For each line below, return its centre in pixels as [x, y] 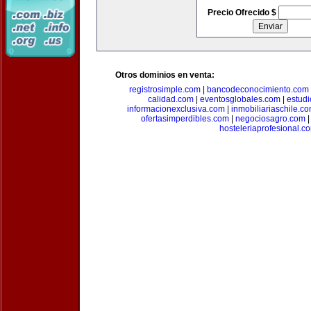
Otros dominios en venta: [165, 75]
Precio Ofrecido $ [243, 12]
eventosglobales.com [240, 99]
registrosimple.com [165, 90]
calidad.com [171, 99]
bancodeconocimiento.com [258, 90]
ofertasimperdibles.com [185, 119]
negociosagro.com [270, 119]
